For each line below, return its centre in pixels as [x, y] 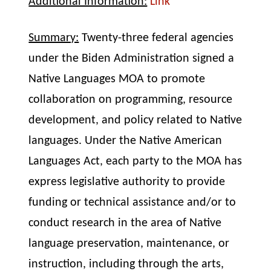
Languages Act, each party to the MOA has [135, 162]
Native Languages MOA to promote [117, 80]
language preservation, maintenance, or [129, 244]
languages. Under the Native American [126, 141]
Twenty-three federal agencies [156, 38]
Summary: [54, 38]
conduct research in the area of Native [125, 224]
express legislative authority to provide [127, 182]
